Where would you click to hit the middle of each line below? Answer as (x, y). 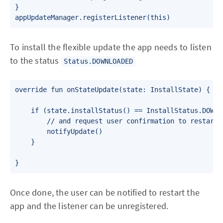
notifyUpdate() (59, 131)
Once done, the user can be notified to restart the (105, 192)
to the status (36, 60)
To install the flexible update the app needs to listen (111, 47)
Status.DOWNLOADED (98, 61)
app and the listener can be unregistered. (89, 206)
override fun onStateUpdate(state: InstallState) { (112, 90)
